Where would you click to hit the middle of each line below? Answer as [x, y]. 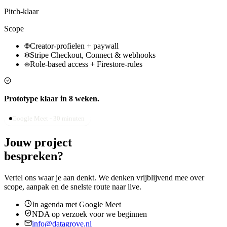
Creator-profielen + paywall [74, 46]
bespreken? [34, 156]
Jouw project [38, 142]
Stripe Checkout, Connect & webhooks [93, 55]
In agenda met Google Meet [77, 204]
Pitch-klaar [21, 11]
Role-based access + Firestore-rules [86, 64]
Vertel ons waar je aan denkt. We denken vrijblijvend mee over [104, 177]
